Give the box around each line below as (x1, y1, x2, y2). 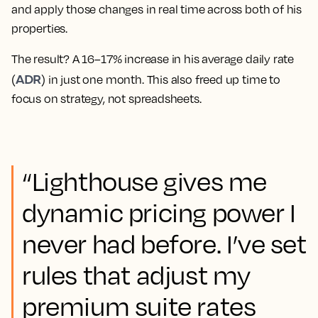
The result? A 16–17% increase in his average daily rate (11, 52, 295, 66)
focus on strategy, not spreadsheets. (11, 92, 202, 106)
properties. (11, 21, 68, 35)
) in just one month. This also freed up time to (41, 72, 280, 87)
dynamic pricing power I (22, 197, 296, 228)
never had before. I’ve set (22, 228, 307, 259)
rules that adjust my (22, 259, 251, 290)
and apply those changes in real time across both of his (11, 2, 302, 16)
